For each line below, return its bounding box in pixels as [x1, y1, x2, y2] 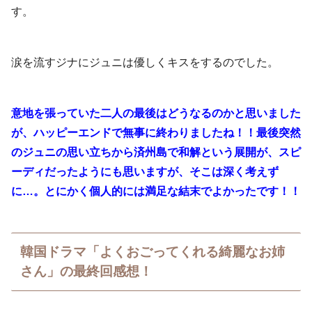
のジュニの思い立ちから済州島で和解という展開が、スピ [11, 146, 301, 158]
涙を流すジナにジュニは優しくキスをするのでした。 [11, 56, 279, 68]
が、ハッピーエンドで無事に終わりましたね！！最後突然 [11, 126, 301, 139]
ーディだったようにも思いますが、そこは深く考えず [11, 165, 279, 178]
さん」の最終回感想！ [20, 263, 153, 279]
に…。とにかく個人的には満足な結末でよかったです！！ [11, 185, 301, 197]
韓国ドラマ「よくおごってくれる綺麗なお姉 [20, 244, 286, 259]
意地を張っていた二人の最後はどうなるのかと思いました [11, 107, 301, 119]
